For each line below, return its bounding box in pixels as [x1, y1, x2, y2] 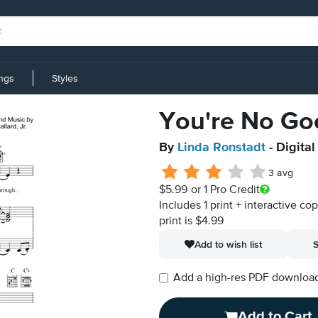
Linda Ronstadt [177, 141, 265, 154]
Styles [52, 73, 78, 84]
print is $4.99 [159, 216, 224, 227]
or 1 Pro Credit [190, 185, 260, 196]
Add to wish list [194, 238, 262, 250]
